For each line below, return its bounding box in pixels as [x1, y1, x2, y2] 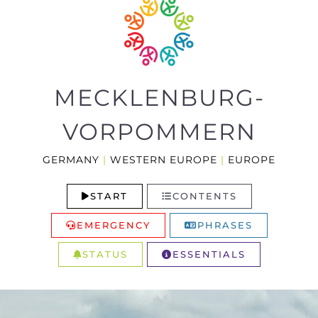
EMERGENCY [76, 219, 150, 231]
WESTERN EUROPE [110, 153, 217, 167]
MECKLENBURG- [53, 84, 265, 112]
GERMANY [43, 153, 99, 167]
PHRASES [197, 219, 253, 231]
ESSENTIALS [172, 248, 246, 261]
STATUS [82, 248, 128, 261]
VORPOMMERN [62, 118, 256, 146]
